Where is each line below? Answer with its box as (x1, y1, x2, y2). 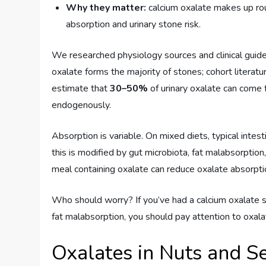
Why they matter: (66, 1, 147, 15)
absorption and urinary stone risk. (66, 18, 201, 31)
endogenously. (52, 99, 112, 112)
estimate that (52, 82, 110, 96)
